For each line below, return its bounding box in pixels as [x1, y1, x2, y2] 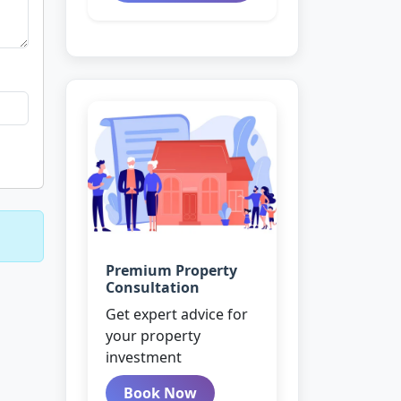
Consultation [106, 277, 200, 297]
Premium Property [106, 260, 237, 280]
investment [106, 347, 182, 367]
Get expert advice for [106, 304, 248, 324]
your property [106, 326, 200, 346]
